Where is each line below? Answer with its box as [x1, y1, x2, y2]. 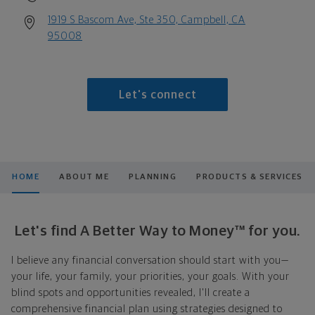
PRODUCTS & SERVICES [196, 172, 303, 181]
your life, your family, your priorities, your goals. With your [11, 271, 290, 282]
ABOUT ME [59, 172, 110, 181]
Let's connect [118, 89, 197, 101]
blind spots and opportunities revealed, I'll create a [11, 287, 250, 298]
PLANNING [129, 172, 177, 181]
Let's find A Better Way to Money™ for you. [14, 223, 301, 238]
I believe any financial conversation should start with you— [11, 255, 289, 266]
